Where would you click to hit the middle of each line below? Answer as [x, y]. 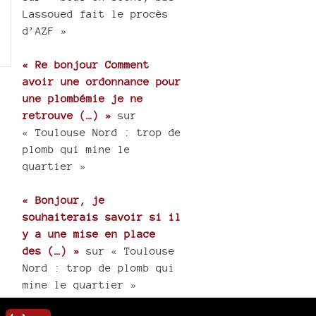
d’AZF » [45, 31]
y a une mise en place [90, 234]
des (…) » [51, 251]
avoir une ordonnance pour [102, 82]
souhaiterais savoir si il [102, 217]
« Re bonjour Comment [86, 65]
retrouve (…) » [67, 116]
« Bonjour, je [64, 200]
